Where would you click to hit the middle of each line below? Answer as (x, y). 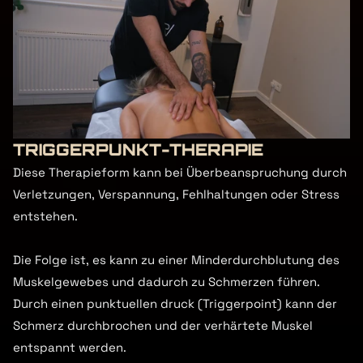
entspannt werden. (70, 347)
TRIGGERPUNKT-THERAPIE (138, 149)
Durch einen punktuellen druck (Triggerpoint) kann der (175, 303)
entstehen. (45, 216)
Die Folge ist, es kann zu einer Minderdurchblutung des (176, 260)
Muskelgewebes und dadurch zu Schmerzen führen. (167, 282)
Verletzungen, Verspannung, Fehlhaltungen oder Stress (176, 194)
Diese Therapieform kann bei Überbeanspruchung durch (180, 172)
